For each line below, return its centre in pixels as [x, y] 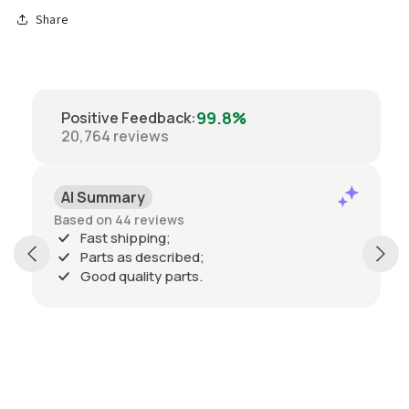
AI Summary [103, 198]
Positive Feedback [126, 118]
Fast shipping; [126, 238]
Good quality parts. [142, 277]
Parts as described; [142, 257]
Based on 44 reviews [119, 220]
